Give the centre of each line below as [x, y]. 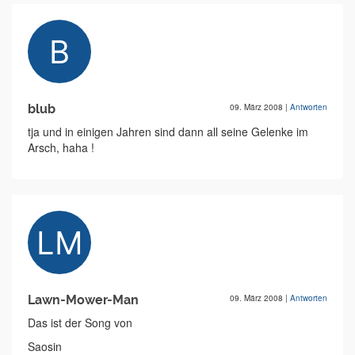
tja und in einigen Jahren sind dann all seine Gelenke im [168, 132]
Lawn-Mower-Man [83, 300]
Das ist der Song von [80, 323]
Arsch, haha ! [61, 148]
